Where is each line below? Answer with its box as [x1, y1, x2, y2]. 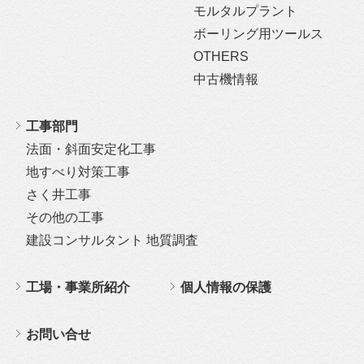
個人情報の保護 [180, 280, 271, 294]
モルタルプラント [193, 4, 297, 18]
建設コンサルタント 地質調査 [26, 233, 198, 247]
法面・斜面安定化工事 [26, 142, 156, 156]
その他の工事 [26, 210, 104, 224]
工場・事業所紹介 [26, 280, 130, 294]
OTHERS [193, 50, 249, 63]
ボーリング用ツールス [193, 27, 323, 41]
